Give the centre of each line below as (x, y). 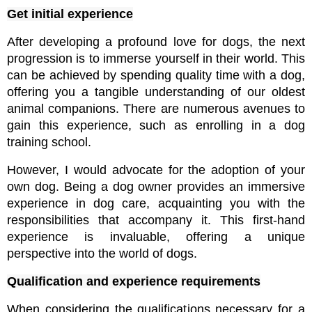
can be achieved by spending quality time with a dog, (156, 76)
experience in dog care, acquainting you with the (156, 204)
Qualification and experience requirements (134, 282)
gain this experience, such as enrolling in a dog (156, 126)
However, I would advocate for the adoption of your (156, 170)
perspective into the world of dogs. (102, 254)
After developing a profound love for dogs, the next (156, 42)
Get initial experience (70, 14)
